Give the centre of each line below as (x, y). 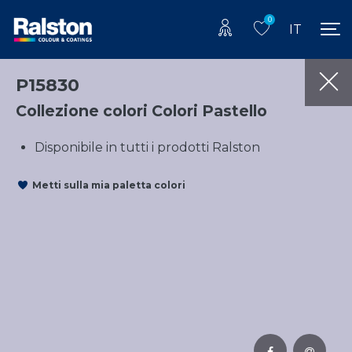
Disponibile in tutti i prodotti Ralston (147, 147)
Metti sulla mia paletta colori (109, 185)
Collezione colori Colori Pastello (141, 110)
